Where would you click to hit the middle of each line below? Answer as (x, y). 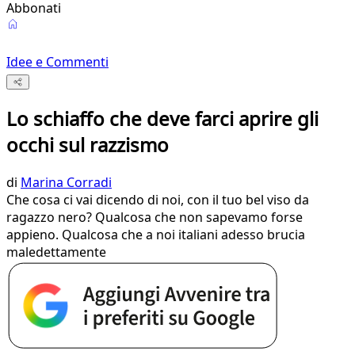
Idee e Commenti (57, 62)
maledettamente (56, 252)
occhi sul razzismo (88, 145)
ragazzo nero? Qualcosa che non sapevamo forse (155, 218)
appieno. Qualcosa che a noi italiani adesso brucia (156, 235)
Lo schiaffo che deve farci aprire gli (162, 119)
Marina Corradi (66, 183)
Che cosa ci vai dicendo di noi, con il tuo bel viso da (158, 200)
